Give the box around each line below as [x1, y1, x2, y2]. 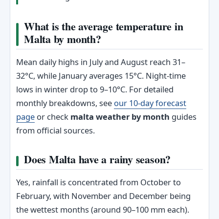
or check [35, 111, 70, 122]
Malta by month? [24, 31, 101, 47]
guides [170, 111, 197, 122]
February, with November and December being [16, 190, 191, 201]
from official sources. [16, 125, 95, 136]
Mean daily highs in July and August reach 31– [16, 56, 185, 67]
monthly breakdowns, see [16, 97, 114, 109]
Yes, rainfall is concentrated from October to [16, 176, 181, 188]
